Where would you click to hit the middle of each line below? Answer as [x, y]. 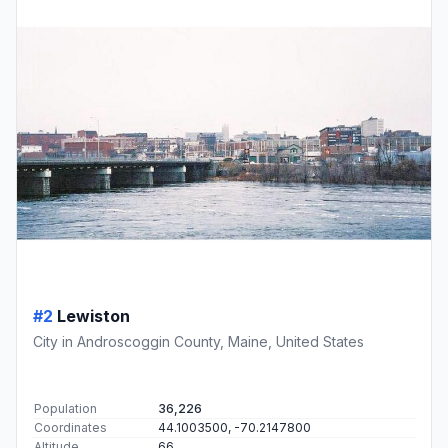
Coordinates [70, 428]
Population [65, 409]
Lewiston [93, 316]
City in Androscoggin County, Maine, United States [198, 342]
